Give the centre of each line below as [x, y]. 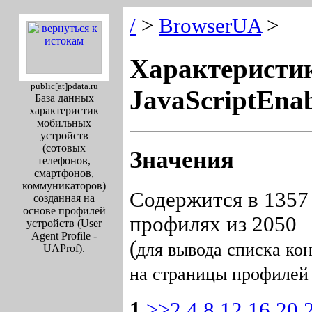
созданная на [64, 198]
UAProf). [64, 248]
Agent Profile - [64, 236]
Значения [182, 159]
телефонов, [64, 161]
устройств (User [64, 223]
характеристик [64, 110]
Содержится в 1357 [219, 200]
